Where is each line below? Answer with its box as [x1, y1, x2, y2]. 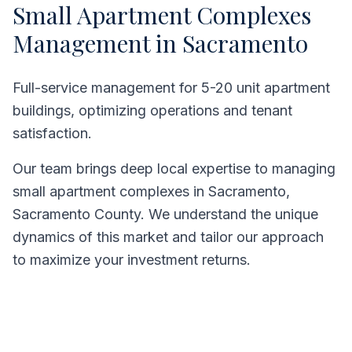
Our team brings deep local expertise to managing [13, 160, 335, 177]
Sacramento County [13, 206, 141, 222]
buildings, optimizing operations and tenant [13, 102, 292, 119]
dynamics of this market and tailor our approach [13, 229, 324, 245]
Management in [13, 27, 182, 59]
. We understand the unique [141, 206, 318, 222]
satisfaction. [13, 125, 92, 141]
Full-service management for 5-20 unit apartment [13, 79, 330, 96]
